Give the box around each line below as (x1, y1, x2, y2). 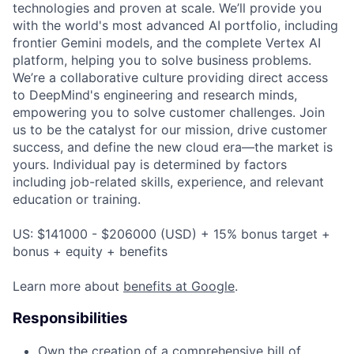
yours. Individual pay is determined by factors (13, 156, 287, 173)
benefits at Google (123, 278, 235, 295)
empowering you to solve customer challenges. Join (13, 104, 325, 121)
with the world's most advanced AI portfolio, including (13, 17, 338, 34)
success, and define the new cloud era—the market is (13, 139, 333, 156)
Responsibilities (13, 309, 128, 328)
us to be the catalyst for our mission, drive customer (13, 122, 327, 138)
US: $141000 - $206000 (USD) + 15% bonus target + (13, 226, 330, 243)
